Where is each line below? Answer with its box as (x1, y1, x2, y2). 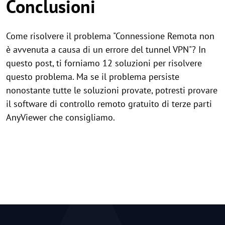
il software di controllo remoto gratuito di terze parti (6, 98, 212, 109)
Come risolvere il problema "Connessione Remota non (6, 30, 214, 42)
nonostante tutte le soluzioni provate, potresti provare (6, 84, 217, 96)
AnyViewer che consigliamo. (6, 111, 115, 123)
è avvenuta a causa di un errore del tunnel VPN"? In (6, 44, 206, 55)
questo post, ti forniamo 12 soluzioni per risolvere (6, 57, 202, 69)
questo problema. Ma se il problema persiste (6, 71, 179, 82)
